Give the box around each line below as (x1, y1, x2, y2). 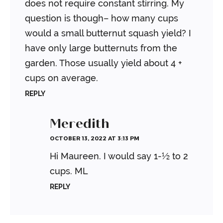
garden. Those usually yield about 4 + (25, 58, 182, 69)
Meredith (50, 115, 109, 132)
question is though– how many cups (25, 13, 178, 24)
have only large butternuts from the (25, 43, 177, 54)
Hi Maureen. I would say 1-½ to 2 (50, 151, 188, 162)
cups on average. (25, 73, 98, 84)
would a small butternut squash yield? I (25, 28, 191, 39)
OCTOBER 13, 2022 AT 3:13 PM (50, 135, 139, 142)
